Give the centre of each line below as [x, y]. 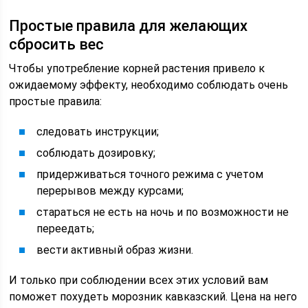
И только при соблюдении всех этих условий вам [139, 280]
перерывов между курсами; [110, 191]
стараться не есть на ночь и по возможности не [163, 212]
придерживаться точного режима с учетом [150, 174]
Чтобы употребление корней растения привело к [137, 68]
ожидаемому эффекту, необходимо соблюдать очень [149, 85]
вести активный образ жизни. [115, 250]
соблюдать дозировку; [96, 153]
